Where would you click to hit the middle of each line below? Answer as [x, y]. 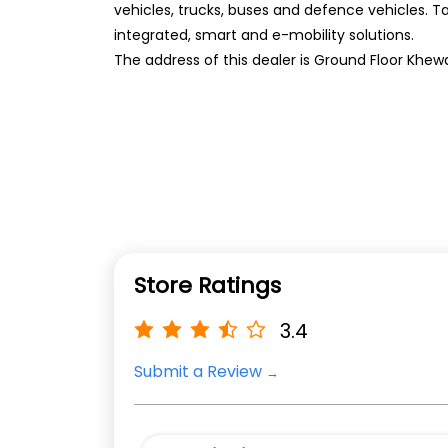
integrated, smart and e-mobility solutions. [264, 35]
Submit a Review [198, 372]
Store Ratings [207, 286]
